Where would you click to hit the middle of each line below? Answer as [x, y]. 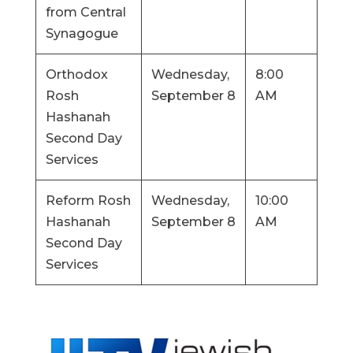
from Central [85, 12]
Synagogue [82, 33]
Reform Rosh [88, 201]
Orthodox [76, 74]
